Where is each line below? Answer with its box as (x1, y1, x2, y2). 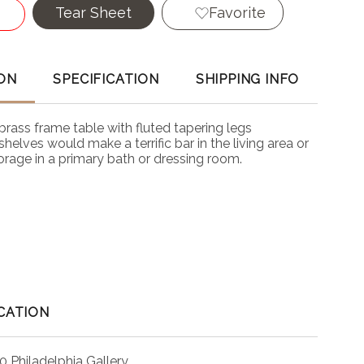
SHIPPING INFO (195, 71, 300, 88)
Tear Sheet (55, 4, 132, 21)
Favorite (208, 4, 266, 21)
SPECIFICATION (53, 71, 159, 88)
